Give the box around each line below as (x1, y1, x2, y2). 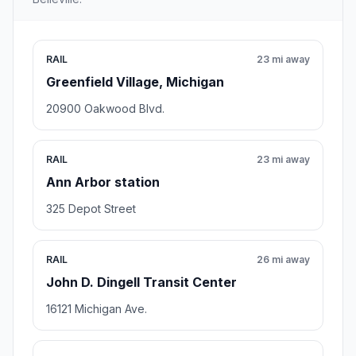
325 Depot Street (46, 202, 136, 216)
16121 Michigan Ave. (46, 302, 147, 316)
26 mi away (257, 253, 310, 266)
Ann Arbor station (46, 174, 160, 191)
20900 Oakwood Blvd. (46, 102, 164, 116)
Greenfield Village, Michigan (46, 74, 224, 91)
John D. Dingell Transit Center (46, 274, 237, 291)
